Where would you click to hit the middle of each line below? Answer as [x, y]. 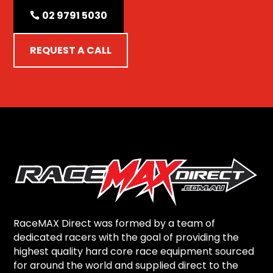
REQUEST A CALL [71, 50]
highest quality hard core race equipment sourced [134, 252]
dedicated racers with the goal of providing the [126, 238]
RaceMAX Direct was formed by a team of [115, 224]
